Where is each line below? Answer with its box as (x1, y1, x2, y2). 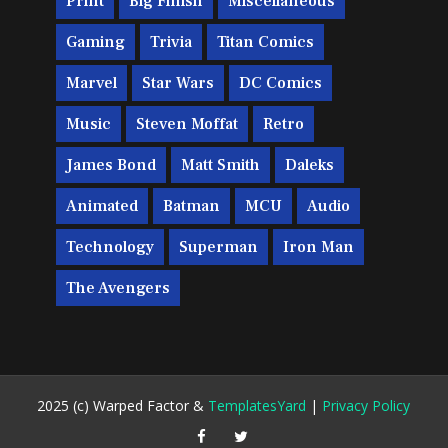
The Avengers (66, 277, 171, 298)
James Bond (66, 154, 157, 175)
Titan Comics (217, 31, 315, 52)
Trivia (150, 31, 193, 52)
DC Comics (239, 72, 323, 93)
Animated (66, 195, 139, 216)
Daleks (285, 154, 335, 175)
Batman (163, 195, 221, 216)
